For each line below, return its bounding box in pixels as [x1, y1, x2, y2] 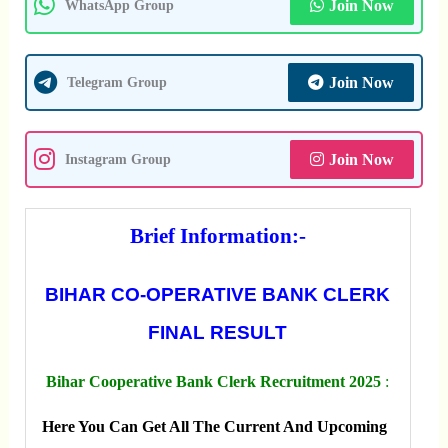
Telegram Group [66, 74, 167, 91]
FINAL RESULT [148, 321, 288, 343]
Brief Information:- [129, 223, 306, 247]
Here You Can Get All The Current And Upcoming [41, 417, 387, 435]
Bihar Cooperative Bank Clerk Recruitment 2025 [46, 372, 386, 390]
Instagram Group [64, 151, 171, 168]
